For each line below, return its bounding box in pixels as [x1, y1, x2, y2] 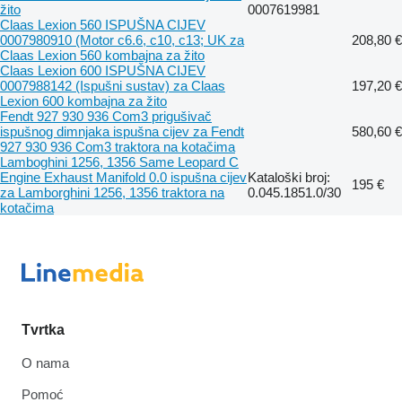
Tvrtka [22, 321, 65, 337]
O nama [22, 354, 69, 371]
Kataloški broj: [248, 169, 330, 185]
